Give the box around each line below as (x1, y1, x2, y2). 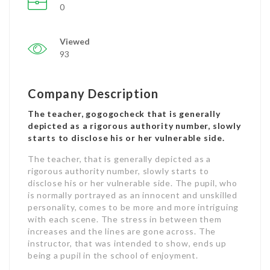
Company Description (28, 86, 159, 101)
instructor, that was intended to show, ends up (28, 238, 227, 248)
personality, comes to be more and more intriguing (28, 202, 239, 212)
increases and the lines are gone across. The (28, 226, 216, 236)
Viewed (60, 36, 90, 46)
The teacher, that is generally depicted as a (28, 154, 212, 164)
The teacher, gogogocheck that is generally (28, 108, 221, 119)
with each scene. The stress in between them (28, 214, 222, 224)
